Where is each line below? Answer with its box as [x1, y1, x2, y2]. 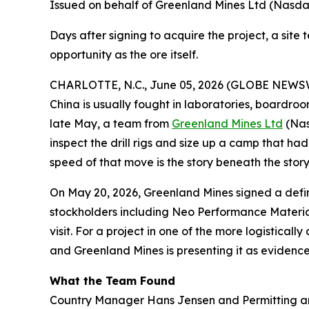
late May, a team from [50, 116, 172, 130]
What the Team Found [50, 273, 175, 288]
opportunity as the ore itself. [50, 47, 198, 61]
